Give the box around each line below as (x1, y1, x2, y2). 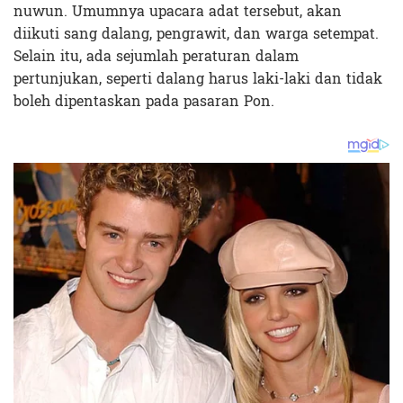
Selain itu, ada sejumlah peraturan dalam (13, 42, 299, 69)
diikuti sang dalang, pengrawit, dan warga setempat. (13, 20, 379, 47)
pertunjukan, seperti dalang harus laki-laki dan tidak (13, 65, 382, 92)
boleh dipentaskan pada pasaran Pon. (13, 87, 274, 114)
